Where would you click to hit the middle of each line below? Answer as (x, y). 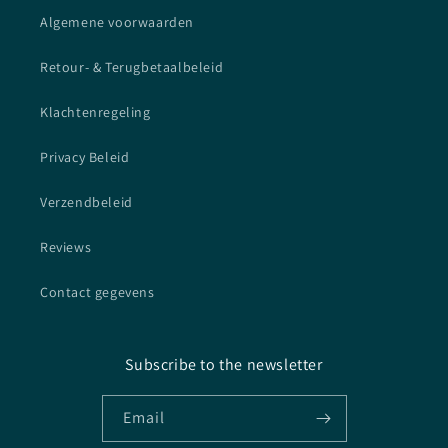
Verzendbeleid (86, 202)
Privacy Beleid (85, 157)
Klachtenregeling (95, 112)
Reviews (66, 247)
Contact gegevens (97, 292)
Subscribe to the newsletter (224, 365)
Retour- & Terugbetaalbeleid (132, 67)
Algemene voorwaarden (117, 22)
